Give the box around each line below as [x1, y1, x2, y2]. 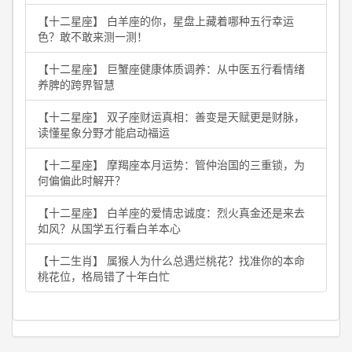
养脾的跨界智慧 [38, 76, 115, 92]
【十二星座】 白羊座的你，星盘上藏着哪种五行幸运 [38, 13, 294, 28]
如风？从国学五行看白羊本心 [38, 220, 181, 236]
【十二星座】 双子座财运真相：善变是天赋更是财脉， [38, 108, 305, 124]
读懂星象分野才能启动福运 [38, 124, 170, 140]
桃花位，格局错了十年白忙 [38, 268, 170, 284]
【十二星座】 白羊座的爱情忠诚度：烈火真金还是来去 [38, 204, 305, 220]
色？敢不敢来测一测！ [38, 28, 148, 44]
